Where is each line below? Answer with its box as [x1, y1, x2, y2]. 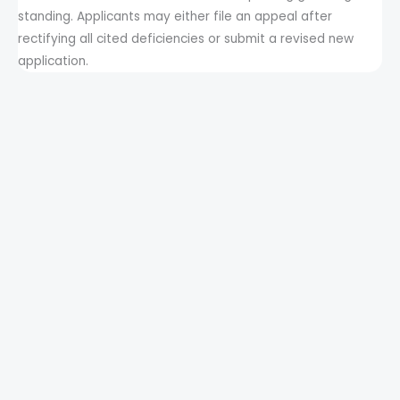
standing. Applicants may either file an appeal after [18, 7, 332, 25]
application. [18, 52, 88, 70]
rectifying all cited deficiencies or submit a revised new [18, 29, 354, 47]
